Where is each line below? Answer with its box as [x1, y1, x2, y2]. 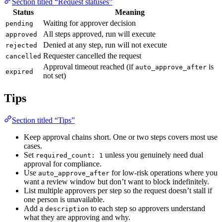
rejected [5, 42, 37, 50]
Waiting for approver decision [43, 19, 136, 28]
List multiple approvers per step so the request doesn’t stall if [24, 186, 212, 195]
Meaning [115, 8, 145, 17]
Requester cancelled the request [43, 52, 141, 60]
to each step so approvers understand [89, 204, 205, 213]
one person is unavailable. [24, 195, 105, 204]
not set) [43, 71, 66, 80]
